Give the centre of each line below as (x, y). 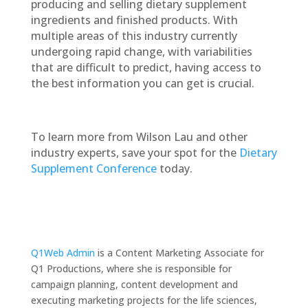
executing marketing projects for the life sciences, (144, 300)
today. (174, 168)
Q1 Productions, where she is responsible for (131, 268)
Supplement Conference (93, 168)
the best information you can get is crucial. (142, 83)
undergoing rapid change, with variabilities (141, 52)
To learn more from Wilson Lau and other (139, 137)
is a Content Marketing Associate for (179, 253)
